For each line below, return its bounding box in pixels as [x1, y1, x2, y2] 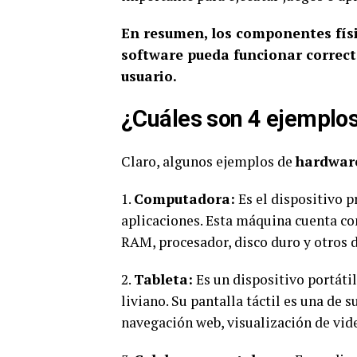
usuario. [121, 67, 177, 85]
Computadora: [134, 190, 235, 208]
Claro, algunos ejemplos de [121, 152, 296, 171]
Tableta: [134, 270, 193, 288]
